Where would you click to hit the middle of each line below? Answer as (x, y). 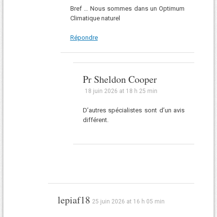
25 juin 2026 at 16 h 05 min (128, 202)
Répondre (84, 37)
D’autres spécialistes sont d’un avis (134, 110)
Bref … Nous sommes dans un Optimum (127, 9)
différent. (95, 120)
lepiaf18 (74, 200)
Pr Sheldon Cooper (120, 79)
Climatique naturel (95, 18)
